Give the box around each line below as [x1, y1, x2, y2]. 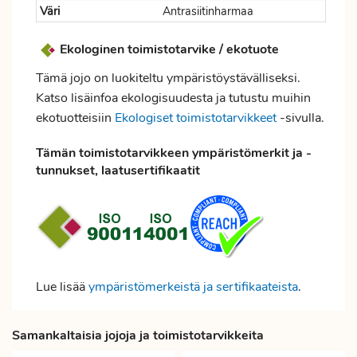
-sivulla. [277, 109, 324, 127]
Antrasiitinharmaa [163, 3, 253, 19]
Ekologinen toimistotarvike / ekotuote [60, 40, 279, 58]
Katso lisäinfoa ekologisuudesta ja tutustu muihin [36, 89, 311, 107]
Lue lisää [36, 278, 88, 296]
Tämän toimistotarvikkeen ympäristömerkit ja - [36, 144, 312, 162]
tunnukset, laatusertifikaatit [36, 162, 200, 179]
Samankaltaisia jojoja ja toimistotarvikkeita [12, 327, 264, 344]
